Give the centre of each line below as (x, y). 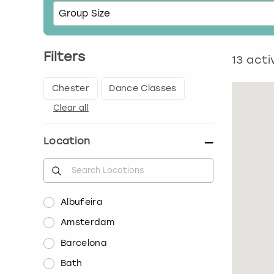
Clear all (71, 108)
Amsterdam (87, 223)
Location (67, 141)
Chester (71, 88)
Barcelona (83, 243)
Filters (64, 57)
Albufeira (81, 202)
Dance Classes (143, 88)
